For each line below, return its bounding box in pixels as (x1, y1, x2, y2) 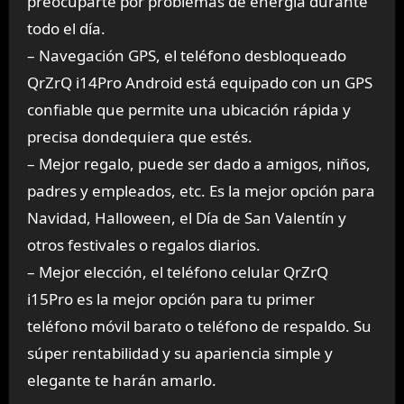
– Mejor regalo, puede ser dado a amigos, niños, (26, 153, 371, 175)
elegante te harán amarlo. (26, 370, 216, 391)
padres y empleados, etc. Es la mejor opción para (26, 180, 375, 202)
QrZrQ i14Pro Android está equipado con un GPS (26, 72, 372, 94)
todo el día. (26, 18, 106, 40)
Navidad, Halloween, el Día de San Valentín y (26, 207, 346, 229)
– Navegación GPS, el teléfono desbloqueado (26, 45, 346, 67)
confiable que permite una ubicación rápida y (26, 99, 351, 121)
